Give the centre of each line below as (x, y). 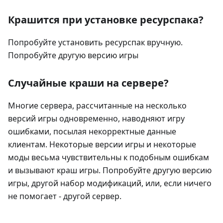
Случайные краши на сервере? (88, 83)
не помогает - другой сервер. (65, 196)
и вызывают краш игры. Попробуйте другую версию (110, 170)
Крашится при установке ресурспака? (106, 19)
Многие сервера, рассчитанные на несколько (97, 105)
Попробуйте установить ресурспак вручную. (95, 42)
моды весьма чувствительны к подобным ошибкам (109, 157)
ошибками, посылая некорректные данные (92, 131)
